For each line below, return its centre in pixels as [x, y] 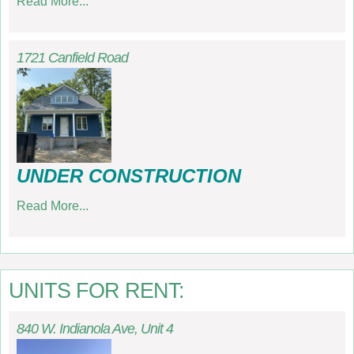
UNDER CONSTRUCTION [129, 176]
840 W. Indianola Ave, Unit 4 [95, 329]
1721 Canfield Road [72, 58]
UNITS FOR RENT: [96, 290]
